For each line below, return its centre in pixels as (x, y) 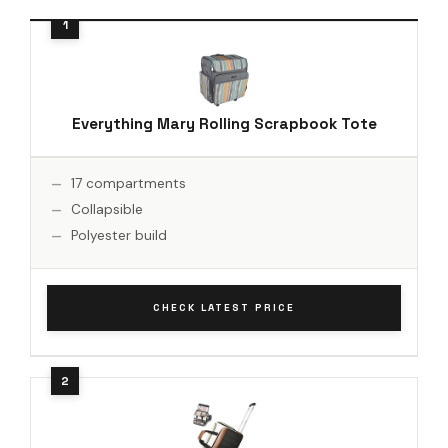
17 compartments (128, 183)
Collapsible (107, 209)
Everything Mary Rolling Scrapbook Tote (224, 123)
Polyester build (119, 235)
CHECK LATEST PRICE (224, 307)
